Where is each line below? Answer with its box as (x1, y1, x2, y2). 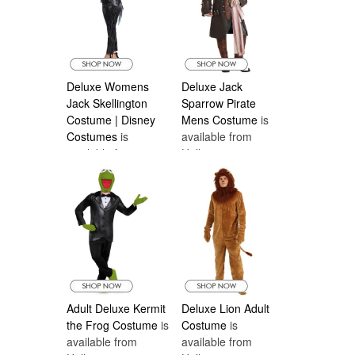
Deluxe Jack (181, 78, 242, 94)
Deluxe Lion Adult (181, 300, 269, 316)
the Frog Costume (67, 317, 158, 333)
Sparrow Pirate (181, 95, 256, 111)
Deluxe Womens (67, 78, 149, 94)
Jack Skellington (67, 95, 147, 111)
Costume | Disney (67, 112, 155, 128)
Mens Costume (181, 112, 258, 128)
